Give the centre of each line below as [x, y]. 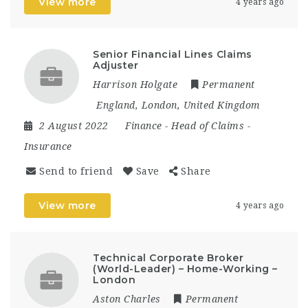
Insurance [48, 146]
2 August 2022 [75, 125]
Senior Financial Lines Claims [173, 54]
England [116, 105]
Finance [144, 125]
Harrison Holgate [135, 84]
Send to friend [76, 171]
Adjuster [115, 65]
